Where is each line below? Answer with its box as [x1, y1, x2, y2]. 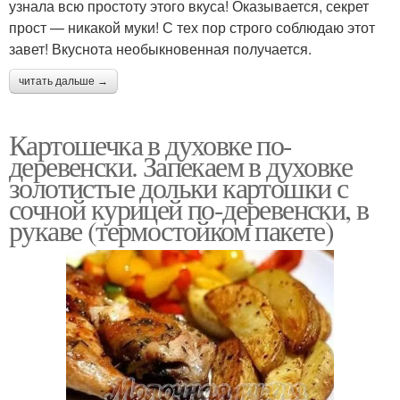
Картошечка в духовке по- [9, 125, 292, 164]
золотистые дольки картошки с [9, 168, 348, 207]
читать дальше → [19, 75, 108, 88]
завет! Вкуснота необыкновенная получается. [9, 38, 312, 60]
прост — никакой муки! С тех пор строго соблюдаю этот [9, 17, 375, 38]
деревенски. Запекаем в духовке [9, 146, 352, 186]
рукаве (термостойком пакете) [9, 211, 334, 250]
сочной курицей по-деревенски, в [9, 189, 369, 229]
